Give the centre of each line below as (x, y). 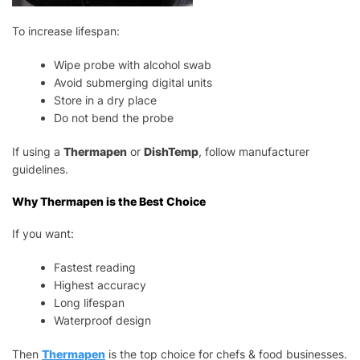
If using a (38, 151)
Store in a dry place (106, 100)
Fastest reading (95, 267)
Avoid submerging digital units (133, 82)
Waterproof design (103, 320)
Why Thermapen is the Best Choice (109, 201)
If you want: (43, 233)
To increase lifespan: (66, 31)
